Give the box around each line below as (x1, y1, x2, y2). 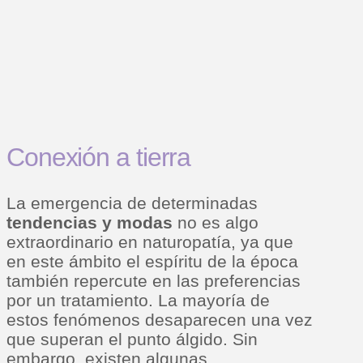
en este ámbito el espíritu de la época (6, 251, 298, 271)
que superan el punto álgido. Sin (6, 329, 258, 348)
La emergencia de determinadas (6, 193, 258, 212)
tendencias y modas (6, 212, 173, 232)
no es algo (173, 212, 258, 232)
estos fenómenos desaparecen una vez (6, 310, 313, 329)
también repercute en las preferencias (6, 271, 301, 290)
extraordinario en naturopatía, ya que (6, 232, 293, 251)
